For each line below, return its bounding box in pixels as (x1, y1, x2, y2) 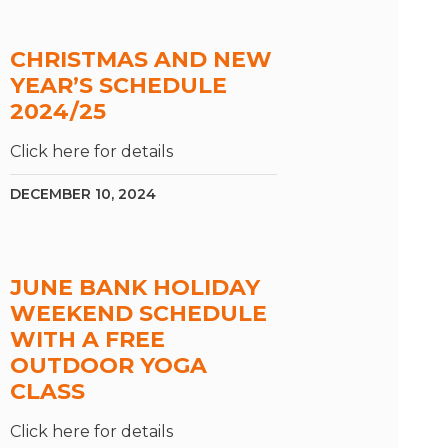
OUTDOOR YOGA (9, 352, 207, 380)
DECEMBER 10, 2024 (9, 185, 156, 204)
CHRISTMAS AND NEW (9, 46, 272, 74)
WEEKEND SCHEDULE (9, 300, 267, 328)
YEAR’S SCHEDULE (9, 72, 227, 100)
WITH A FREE (9, 326, 165, 354)
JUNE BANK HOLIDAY (9, 274, 260, 302)
